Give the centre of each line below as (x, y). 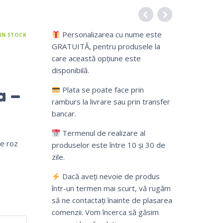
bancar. (64, 114)
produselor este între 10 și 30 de (108, 145)
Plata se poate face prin (102, 90)
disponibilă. (70, 70)
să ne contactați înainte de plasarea (112, 200)
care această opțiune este (96, 58)
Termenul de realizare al (103, 133)
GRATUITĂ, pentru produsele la (106, 47)
